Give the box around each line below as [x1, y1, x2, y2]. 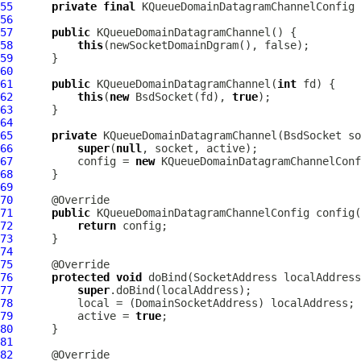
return [77, 219, 116, 232]
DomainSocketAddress [135, 297, 258, 309]
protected [52, 271, 110, 284]
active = [13, 309, 135, 322]
